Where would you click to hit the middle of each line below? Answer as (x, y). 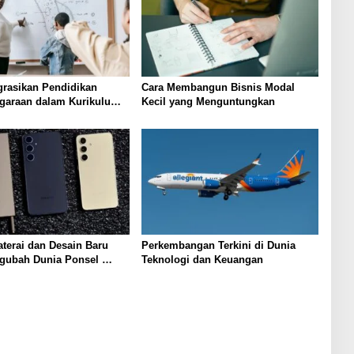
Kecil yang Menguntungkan (208, 102)
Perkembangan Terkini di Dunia (218, 245)
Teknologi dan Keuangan (202, 259)
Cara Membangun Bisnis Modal (218, 88)
